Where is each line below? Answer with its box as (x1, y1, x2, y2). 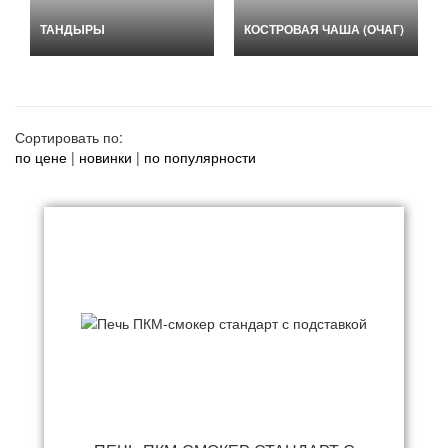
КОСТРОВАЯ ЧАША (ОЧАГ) (244, 20, 404, 38)
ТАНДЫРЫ (40, 20, 105, 38)
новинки (79, 147, 132, 167)
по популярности (144, 147, 256, 167)
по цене (15, 147, 71, 167)
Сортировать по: (15, 127, 123, 147)
